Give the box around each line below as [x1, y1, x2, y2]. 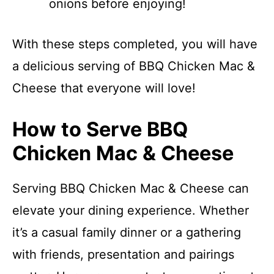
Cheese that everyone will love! [12, 81, 196, 95]
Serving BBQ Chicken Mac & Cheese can [12, 181, 249, 196]
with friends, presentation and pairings [12, 247, 234, 262]
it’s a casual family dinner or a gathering [12, 225, 241, 240]
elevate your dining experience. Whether [12, 203, 249, 218]
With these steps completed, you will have [12, 37, 257, 51]
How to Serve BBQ [12, 117, 188, 141]
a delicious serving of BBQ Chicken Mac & [12, 59, 255, 73]
